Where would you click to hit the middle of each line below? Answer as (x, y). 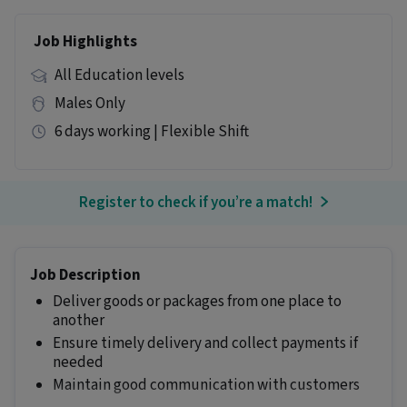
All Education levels (119, 75)
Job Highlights (85, 42)
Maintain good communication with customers (206, 385)
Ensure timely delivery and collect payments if (205, 343)
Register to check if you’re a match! (196, 203)
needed (78, 362)
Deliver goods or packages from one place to (197, 302)
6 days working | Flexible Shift (151, 132)
